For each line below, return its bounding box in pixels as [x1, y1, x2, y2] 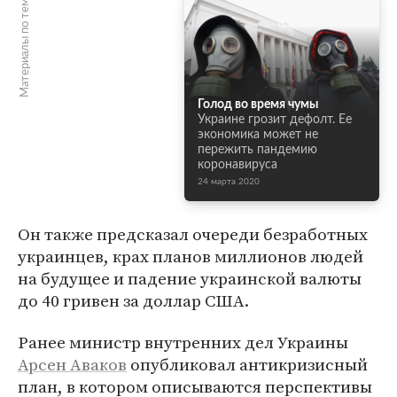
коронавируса [198, 159, 277, 171]
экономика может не [198, 128, 318, 141]
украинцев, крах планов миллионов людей [18, 245, 363, 268]
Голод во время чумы [198, 98, 318, 111]
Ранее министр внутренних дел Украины [18, 331, 348, 354]
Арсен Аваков [18, 353, 127, 376]
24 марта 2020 [198, 177, 260, 186]
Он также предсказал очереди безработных [18, 222, 368, 245]
